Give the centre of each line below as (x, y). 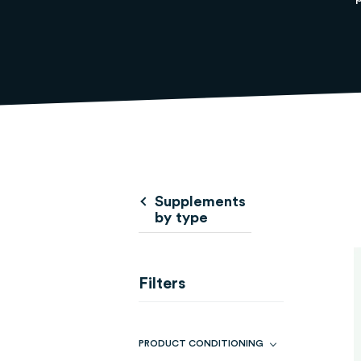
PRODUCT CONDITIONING (201, 343)
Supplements (200, 201)
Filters (162, 284)
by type (181, 218)
